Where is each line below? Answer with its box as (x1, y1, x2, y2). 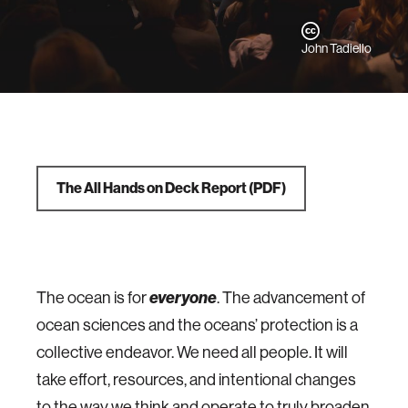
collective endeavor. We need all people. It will (36, 343, 348, 362)
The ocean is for (36, 289, 149, 307)
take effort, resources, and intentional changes (36, 371, 356, 389)
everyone (149, 288, 217, 308)
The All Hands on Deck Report (56, 179, 247, 197)
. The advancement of (217, 289, 365, 307)
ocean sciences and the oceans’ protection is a (36, 316, 358, 334)
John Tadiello (301, 41, 372, 56)
